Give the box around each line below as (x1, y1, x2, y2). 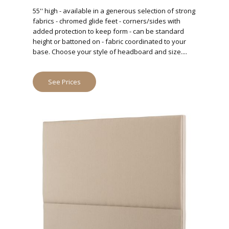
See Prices (48, 77, 81, 86)
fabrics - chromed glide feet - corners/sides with (33, 16, 180, 26)
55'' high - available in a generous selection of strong (33, 6, 195, 15)
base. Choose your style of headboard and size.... (33, 47, 187, 56)
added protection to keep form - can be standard (33, 27, 184, 36)
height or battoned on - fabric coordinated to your (33, 37, 186, 46)
